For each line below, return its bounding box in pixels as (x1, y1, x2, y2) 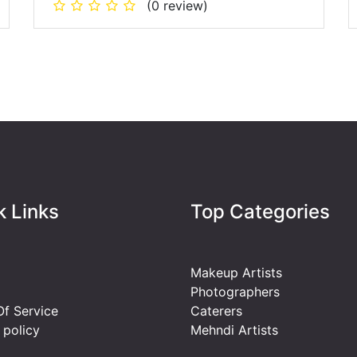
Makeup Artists (190, 264, 282, 280)
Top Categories (190, 199, 330, 223)
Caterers (190, 302, 242, 319)
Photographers (190, 283, 280, 300)
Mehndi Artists (190, 321, 278, 338)
